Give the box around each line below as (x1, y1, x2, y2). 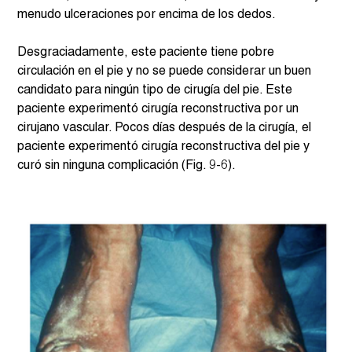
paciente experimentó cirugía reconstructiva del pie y (17, 141, 313, 153)
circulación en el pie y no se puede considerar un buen (17, 66, 315, 78)
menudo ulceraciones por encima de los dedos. (17, 9, 277, 21)
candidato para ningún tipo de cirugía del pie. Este (17, 85, 296, 97)
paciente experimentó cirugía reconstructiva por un (17, 104, 302, 115)
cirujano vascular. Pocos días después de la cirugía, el (17, 123, 315, 134)
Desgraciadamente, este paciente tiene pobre (17, 47, 278, 59)
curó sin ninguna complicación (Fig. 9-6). (17, 160, 236, 172)
